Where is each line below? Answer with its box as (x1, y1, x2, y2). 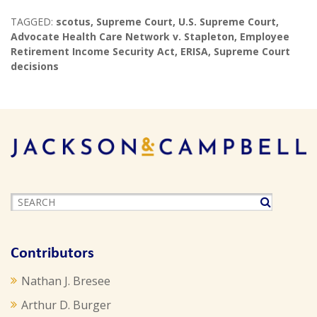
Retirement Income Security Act (11, 44, 175, 58)
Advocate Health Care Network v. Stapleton (11, 29, 234, 43)
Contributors (11, 245, 94, 262)
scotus (56, 14, 91, 28)
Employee (240, 29, 289, 43)
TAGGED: (11, 14, 53, 28)
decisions (11, 59, 59, 73)
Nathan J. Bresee (21, 272, 110, 289)
